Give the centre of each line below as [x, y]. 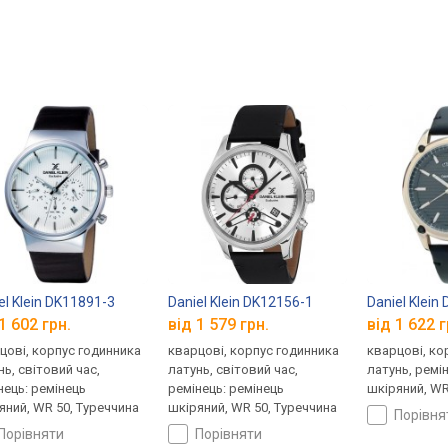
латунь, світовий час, [233, 370]
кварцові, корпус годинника [254, 351]
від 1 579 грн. [219, 325]
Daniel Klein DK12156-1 [241, 301]
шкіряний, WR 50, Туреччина [253, 408]
